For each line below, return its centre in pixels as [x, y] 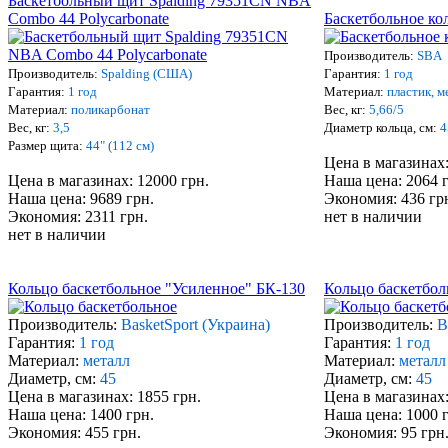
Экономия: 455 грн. [74, 433]
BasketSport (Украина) [195, 325]
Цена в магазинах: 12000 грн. [108, 181]
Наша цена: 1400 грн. [81, 415]
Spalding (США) [146, 74]
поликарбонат [110, 110]
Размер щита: [47, 146]
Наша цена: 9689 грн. [81, 199]
